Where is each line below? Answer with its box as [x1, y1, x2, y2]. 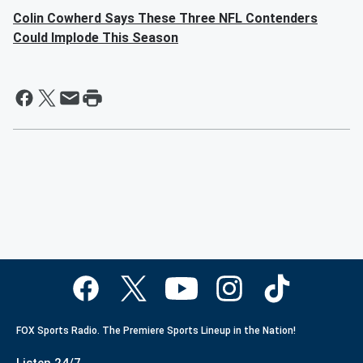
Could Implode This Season [13, 30, 178, 46]
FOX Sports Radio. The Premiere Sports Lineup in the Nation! [16, 325, 296, 337]
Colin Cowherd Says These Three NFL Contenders [13, 11, 318, 27]
